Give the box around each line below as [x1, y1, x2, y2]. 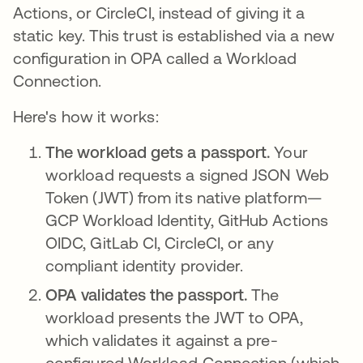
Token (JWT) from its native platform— [45, 187, 322, 207]
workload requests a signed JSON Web [45, 164, 329, 184]
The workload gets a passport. [45, 142, 275, 161]
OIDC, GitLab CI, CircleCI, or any [45, 233, 274, 252]
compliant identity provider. [45, 255, 244, 275]
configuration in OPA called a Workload [13, 48, 297, 67]
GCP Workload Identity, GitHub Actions [45, 210, 328, 229]
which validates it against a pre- [45, 330, 278, 349]
